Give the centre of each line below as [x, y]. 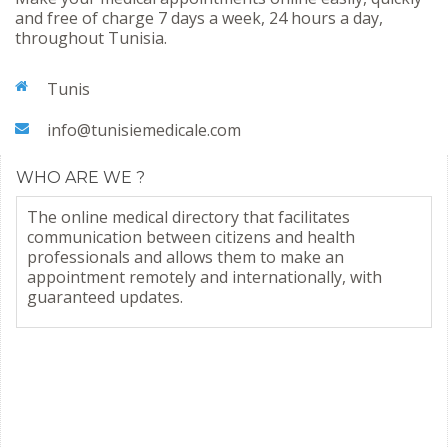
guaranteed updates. [105, 297]
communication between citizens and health [191, 237]
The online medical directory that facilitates [188, 217]
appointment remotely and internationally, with [204, 277]
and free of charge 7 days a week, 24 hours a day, [199, 18]
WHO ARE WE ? [80, 178]
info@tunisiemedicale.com [144, 130]
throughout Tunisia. [91, 38]
